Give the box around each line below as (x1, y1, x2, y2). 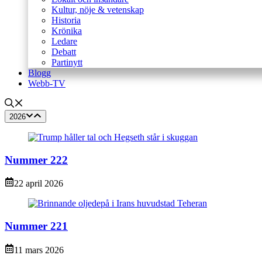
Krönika (51, 25, 82, 36)
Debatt (51, 46, 76, 57)
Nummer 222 (5, 153, 68, 166)
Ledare (51, 36, 77, 46)
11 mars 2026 (14, 244, 64, 255)
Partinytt (51, 57, 82, 67)
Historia (51, 15, 81, 25)
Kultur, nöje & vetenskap (51, 4, 144, 15)
